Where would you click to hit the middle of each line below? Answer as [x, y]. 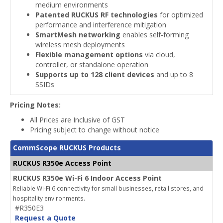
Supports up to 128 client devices [95, 74]
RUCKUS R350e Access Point [62, 163]
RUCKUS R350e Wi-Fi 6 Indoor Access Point [87, 178]
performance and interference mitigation [101, 25]
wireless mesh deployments [80, 45]
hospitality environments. [49, 198]
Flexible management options [89, 55]
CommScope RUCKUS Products [67, 148]
